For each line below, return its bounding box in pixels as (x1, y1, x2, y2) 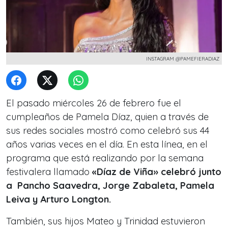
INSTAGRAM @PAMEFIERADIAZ (146, 55, 219, 62)
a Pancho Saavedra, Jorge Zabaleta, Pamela (6, 180, 214, 191)
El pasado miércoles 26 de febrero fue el (6, 97, 181, 109)
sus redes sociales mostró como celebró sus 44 (6, 125, 209, 136)
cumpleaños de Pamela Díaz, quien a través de (6, 111, 209, 123)
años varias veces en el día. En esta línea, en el (6, 138, 208, 150)
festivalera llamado (6, 166, 90, 178)
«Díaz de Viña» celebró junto (90, 166, 221, 178)
